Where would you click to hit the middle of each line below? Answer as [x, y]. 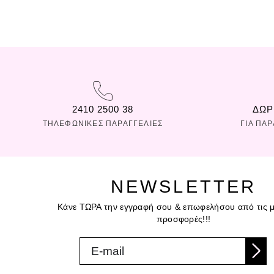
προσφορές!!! [183, 219]
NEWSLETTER [183, 186]
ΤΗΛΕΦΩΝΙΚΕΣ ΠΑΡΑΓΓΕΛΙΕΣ [103, 123]
